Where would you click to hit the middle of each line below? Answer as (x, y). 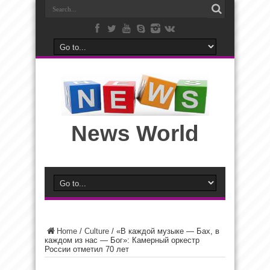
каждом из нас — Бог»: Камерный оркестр (122, 240)
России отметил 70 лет (87, 249)
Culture (97, 231)
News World (135, 133)
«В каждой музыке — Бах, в (168, 231)
